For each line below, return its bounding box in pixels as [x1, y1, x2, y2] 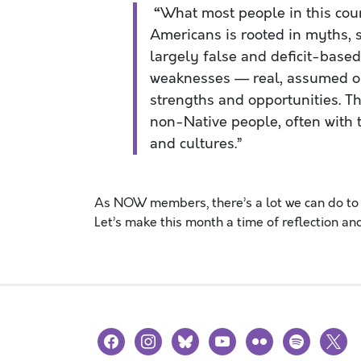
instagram [134, 328, 194, 346]
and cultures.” [150, 133, 243, 154]
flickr [245, 328, 274, 346]
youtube [208, 328, 259, 346]
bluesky [171, 328, 219, 346]
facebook [97, 328, 151, 346]
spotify [282, 328, 325, 346]
